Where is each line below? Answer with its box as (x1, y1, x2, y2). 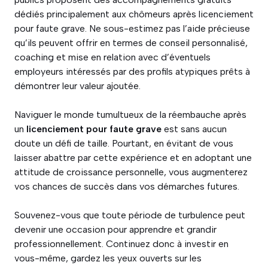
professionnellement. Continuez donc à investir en (14, 238, 229, 250)
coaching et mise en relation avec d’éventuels (14, 51, 211, 63)
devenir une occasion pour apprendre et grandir (14, 224, 217, 236)
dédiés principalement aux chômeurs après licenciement (14, 8, 254, 20)
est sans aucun (162, 123, 227, 135)
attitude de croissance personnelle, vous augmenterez (14, 166, 248, 178)
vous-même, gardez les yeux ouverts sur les (14, 252, 202, 264)
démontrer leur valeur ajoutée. (14, 80, 141, 92)
